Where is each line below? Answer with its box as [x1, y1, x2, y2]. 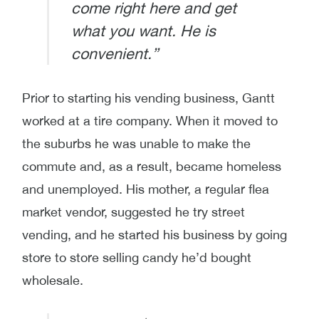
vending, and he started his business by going [22, 226, 287, 242]
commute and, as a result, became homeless [22, 158, 281, 174]
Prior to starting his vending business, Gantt [22, 90, 275, 105]
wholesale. [22, 272, 83, 288]
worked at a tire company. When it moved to [22, 113, 278, 128]
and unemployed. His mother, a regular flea [22, 181, 269, 197]
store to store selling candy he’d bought [22, 249, 251, 265]
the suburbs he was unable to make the [22, 135, 251, 151]
